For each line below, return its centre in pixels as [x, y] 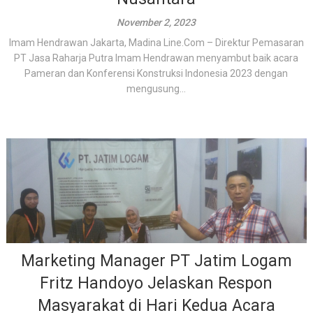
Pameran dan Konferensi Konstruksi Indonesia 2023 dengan [156, 73]
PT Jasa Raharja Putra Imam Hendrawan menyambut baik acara [156, 58]
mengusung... [156, 89]
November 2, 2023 [156, 22]
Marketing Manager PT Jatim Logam [156, 261]
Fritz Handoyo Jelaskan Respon [156, 283]
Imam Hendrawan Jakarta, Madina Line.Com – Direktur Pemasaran [156, 43]
